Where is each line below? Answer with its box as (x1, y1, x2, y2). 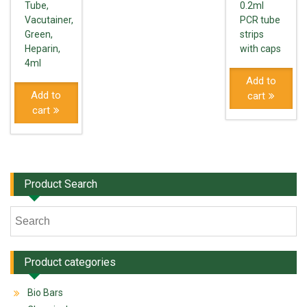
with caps (239, 42, 281, 54)
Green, (25, 28, 53, 40)
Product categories (24, 255, 116, 269)
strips (239, 28, 264, 40)
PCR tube (239, 14, 280, 25)
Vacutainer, (25, 14, 73, 25)
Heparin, (25, 42, 60, 54)
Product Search (24, 177, 97, 191)
